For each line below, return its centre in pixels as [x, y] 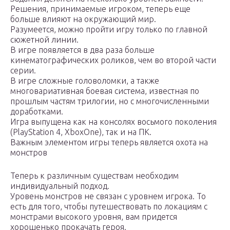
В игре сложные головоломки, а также [85, 81]
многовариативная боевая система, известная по [105, 91]
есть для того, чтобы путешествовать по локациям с [109, 207]
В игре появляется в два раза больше [82, 50]
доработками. [37, 112]
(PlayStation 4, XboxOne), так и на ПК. [81, 132]
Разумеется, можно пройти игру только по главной [109, 30]
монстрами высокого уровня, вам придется [94, 217]
